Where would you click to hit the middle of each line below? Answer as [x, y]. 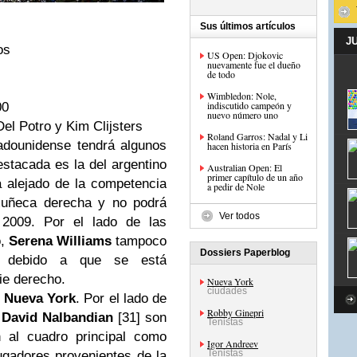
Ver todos [239, 216]
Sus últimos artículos [248, 26]
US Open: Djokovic [245, 55]
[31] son [140, 317]
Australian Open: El [245, 167]
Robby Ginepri [235, 312]
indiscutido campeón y [249, 105]
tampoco [139, 241]
